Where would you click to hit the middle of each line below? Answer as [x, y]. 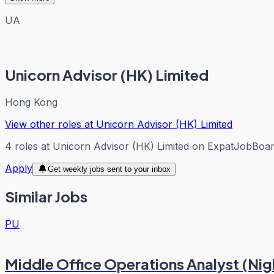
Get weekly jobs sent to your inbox [109, 169]
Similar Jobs [46, 197]
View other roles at [50, 124]
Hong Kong [31, 102]
